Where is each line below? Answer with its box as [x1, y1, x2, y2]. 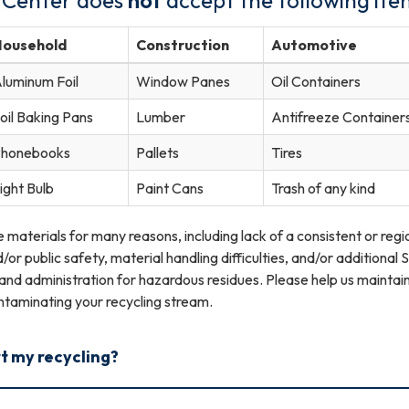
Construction [136, 35, 229, 54]
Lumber [136, 107, 185, 126]
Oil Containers [271, 71, 361, 90]
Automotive [271, 35, 357, 54]
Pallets [136, 142, 179, 162]
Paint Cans [136, 178, 204, 197]
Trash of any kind [271, 178, 375, 197]
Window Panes [136, 71, 230, 90]
